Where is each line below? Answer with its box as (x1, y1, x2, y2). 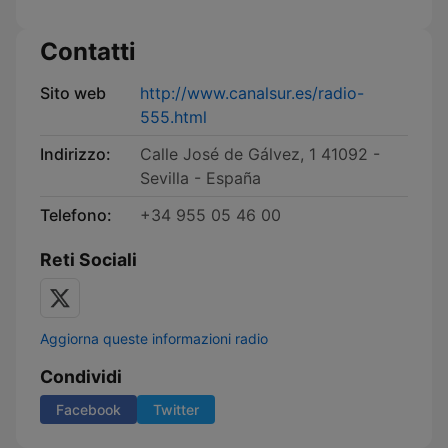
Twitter (153, 401, 199, 418)
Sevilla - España (140, 168, 261, 188)
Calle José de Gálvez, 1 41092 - (140, 144, 380, 164)
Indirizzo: (40, 144, 111, 164)
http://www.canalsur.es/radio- (140, 83, 364, 103)
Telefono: (40, 205, 112, 225)
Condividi (40, 366, 122, 387)
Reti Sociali (40, 249, 137, 270)
